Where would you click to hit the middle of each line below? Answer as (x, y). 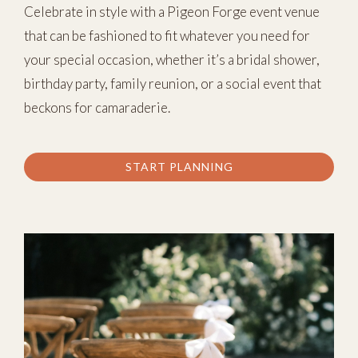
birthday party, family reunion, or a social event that (173, 84)
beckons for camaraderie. (97, 107)
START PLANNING (179, 167)
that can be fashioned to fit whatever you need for (167, 36)
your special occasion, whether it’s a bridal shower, (172, 60)
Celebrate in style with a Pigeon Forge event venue (172, 12)
